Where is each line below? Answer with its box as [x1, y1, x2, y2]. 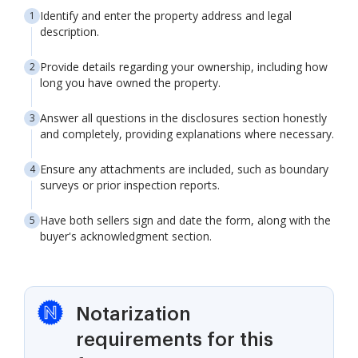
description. [40, 24, 99, 39]
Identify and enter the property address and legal [40, 8, 292, 23]
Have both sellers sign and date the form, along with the [40, 213, 331, 228]
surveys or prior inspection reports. [40, 177, 220, 193]
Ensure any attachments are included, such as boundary [40, 161, 328, 177]
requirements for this [76, 330, 273, 349]
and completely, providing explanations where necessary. [40, 126, 334, 141]
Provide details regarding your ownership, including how [40, 59, 328, 74]
